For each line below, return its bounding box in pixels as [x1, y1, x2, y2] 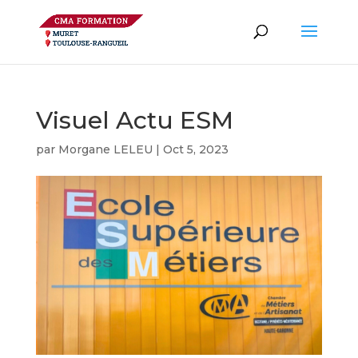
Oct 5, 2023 [162, 142, 229, 157]
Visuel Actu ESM [35, 105, 233, 135]
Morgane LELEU [58, 142, 153, 157]
